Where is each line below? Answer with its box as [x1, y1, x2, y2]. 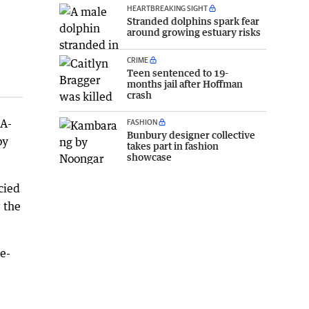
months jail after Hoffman [127, 78, 243, 90]
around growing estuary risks [127, 26, 261, 38]
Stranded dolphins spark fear [127, 14, 259, 27]
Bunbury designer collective [127, 129, 255, 141]
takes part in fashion [127, 140, 219, 152]
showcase [127, 151, 172, 163]
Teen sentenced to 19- [127, 67, 228, 79]
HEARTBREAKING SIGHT [127, 3, 208, 12]
